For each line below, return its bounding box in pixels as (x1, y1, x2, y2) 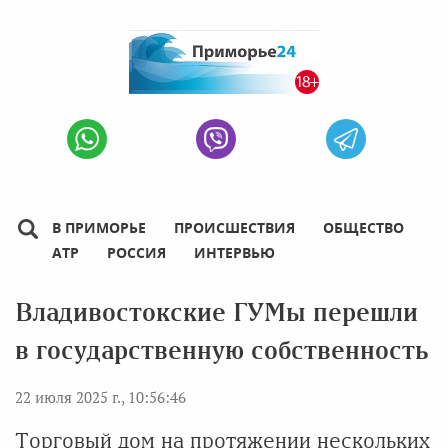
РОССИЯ (107, 243, 166, 262)
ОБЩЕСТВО (323, 218, 404, 237)
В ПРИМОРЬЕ (52, 218, 146, 237)
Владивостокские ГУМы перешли (15, 299, 418, 326)
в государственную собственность (15, 337, 428, 364)
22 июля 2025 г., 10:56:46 (15, 387, 186, 407)
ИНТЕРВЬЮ (194, 243, 275, 262)
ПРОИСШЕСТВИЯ (174, 218, 295, 237)
